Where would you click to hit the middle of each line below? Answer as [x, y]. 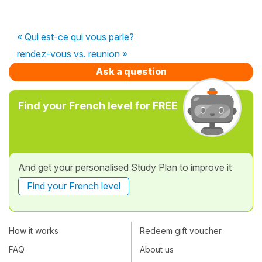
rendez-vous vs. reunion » [72, 54]
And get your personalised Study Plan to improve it [125, 167]
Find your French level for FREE [98, 105]
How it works [34, 231]
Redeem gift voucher [181, 231]
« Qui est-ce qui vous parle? [75, 37]
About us [157, 250]
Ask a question [131, 71]
